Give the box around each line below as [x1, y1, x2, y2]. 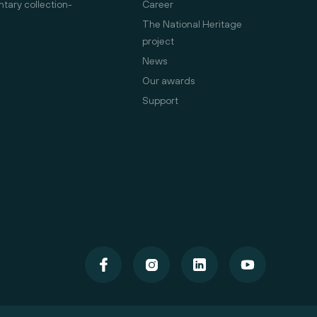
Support [142, 95, 178, 107]
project [142, 35, 174, 47]
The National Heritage [142, 18, 242, 30]
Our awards [142, 75, 195, 87]
